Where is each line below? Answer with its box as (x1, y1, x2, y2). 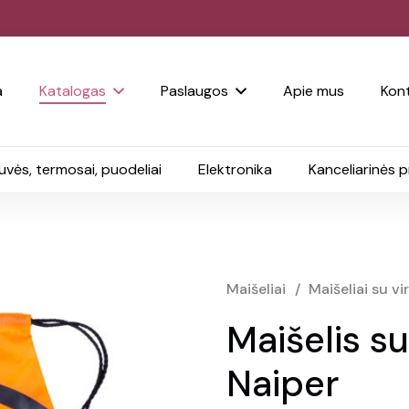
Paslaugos (161, 81, 229, 100)
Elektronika (198, 160, 272, 179)
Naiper (226, 360, 339, 407)
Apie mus (282, 81, 344, 100)
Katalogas (39, 81, 107, 100)
